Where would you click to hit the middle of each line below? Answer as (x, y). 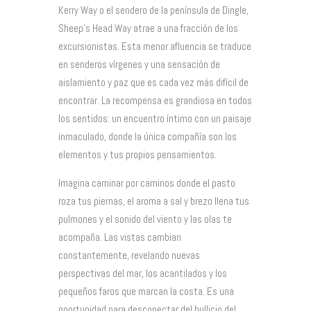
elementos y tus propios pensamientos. (137, 154)
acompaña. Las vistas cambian (120, 237)
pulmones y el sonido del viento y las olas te (145, 219)
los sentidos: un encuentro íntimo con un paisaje (155, 118)
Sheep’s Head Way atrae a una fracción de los (148, 28)
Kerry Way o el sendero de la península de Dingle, (153, 10)
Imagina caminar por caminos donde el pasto (147, 183)
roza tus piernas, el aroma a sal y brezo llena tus (154, 201)
